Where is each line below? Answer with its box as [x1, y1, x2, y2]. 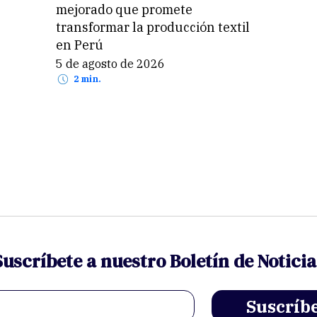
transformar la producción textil [55, 19, 250, 35]
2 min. [78, 74, 101, 85]
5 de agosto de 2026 [62, 57, 165, 71]
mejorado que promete [55, 1, 192, 18]
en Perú [55, 37, 103, 53]
